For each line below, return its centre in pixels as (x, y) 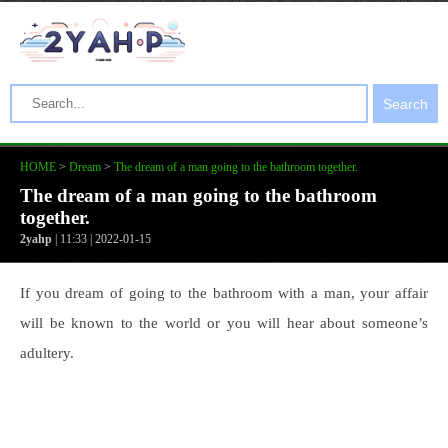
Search (405, 103)
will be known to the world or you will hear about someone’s (224, 323)
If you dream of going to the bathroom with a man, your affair (224, 293)
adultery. (47, 353)
